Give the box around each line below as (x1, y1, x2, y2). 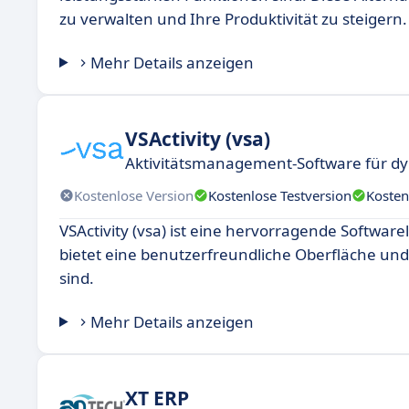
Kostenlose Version (74, 185, 194, 204)
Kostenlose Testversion (208, 185, 351, 204)
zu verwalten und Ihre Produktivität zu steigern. (59, 8, 407, 29)
